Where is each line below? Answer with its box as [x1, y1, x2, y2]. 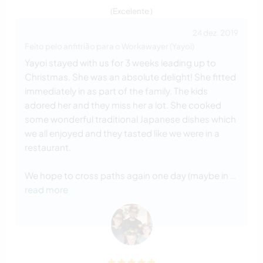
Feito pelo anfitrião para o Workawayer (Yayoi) [25, 41, 194, 52]
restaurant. [25, 141, 71, 153]
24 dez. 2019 [193, 28, 238, 38]
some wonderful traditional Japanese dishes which [25, 113, 236, 125]
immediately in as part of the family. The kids [25, 85, 208, 97]
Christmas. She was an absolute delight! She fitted [25, 71, 236, 83]
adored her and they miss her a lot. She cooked [25, 99, 221, 111]
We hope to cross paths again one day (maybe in [25, 170, 228, 181]
